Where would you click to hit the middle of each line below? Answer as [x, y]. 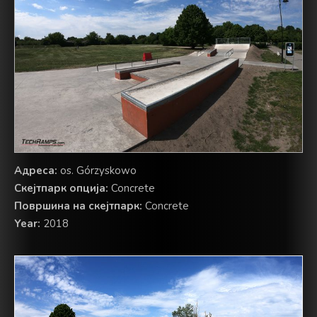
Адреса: [36, 171]
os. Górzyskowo [97, 171]
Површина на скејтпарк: [78, 206]
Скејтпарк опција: [61, 189]
